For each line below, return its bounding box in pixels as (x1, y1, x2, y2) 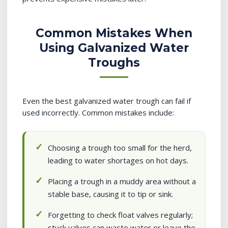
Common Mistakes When (36, 26, 192, 40)
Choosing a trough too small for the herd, (48, 142, 192, 153)
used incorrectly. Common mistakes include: (22, 107, 174, 118)
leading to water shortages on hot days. (48, 155, 188, 165)
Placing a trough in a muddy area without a (48, 176, 196, 186)
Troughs (88, 55, 140, 70)
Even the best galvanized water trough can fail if (22, 96, 191, 106)
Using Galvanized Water (39, 41, 189, 55)
